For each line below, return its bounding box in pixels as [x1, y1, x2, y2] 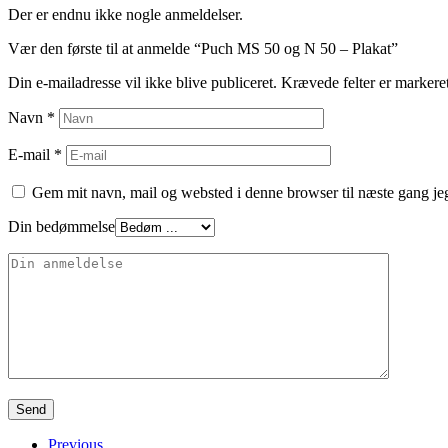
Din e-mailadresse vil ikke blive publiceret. [8, 73, 277, 91]
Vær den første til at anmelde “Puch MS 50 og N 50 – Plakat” [8, 39, 398, 57]
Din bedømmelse [8, 217, 115, 235]
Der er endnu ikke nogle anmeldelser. [8, 5, 243, 23]
